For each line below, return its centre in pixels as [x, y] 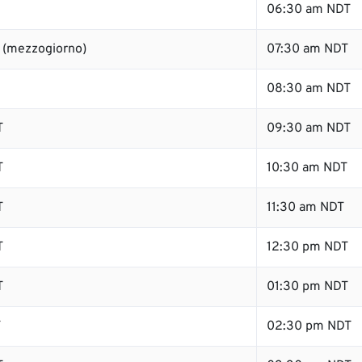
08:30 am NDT [309, 89]
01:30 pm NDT [307, 287]
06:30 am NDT [309, 10]
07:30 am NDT [307, 49]
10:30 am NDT [307, 168]
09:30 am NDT [309, 128]
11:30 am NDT [305, 208]
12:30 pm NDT [307, 247]
